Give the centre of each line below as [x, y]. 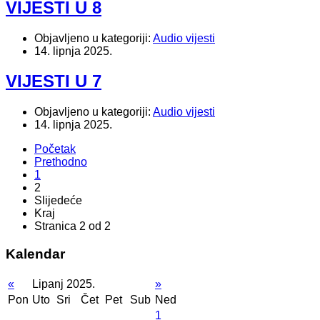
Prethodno [61, 162]
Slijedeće [58, 201]
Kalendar [35, 254]
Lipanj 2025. [64, 284]
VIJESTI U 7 [54, 81]
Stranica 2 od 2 [72, 226]
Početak [55, 149]
